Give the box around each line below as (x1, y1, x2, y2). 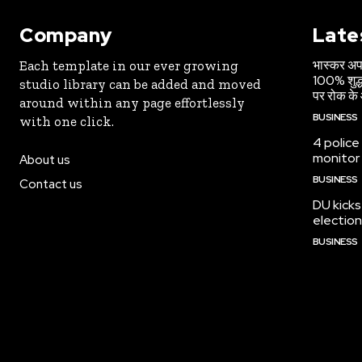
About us (19, 152, 70, 168)
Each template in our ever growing (19, 57, 238, 74)
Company (19, 23, 112, 48)
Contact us (19, 176, 82, 192)
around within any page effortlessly (19, 95, 245, 111)
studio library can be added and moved (19, 76, 261, 92)
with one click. (19, 113, 114, 129)
